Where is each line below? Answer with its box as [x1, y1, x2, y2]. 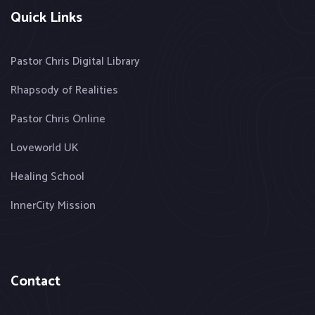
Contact [11, 269, 60, 293]
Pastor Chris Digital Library [11, 51, 140, 71]
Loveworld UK [11, 138, 79, 157]
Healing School [11, 167, 84, 186]
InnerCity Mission [11, 195, 96, 215]
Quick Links [11, 6, 82, 30]
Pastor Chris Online [11, 109, 105, 129]
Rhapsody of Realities [11, 80, 118, 100]
